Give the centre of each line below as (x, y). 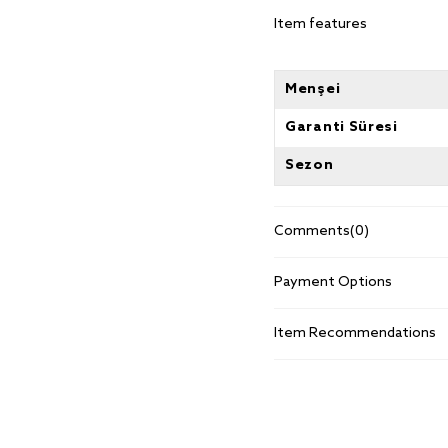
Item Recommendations (355, 333)
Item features (320, 24)
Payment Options (333, 282)
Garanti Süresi (341, 127)
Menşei (313, 89)
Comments (312, 231)
